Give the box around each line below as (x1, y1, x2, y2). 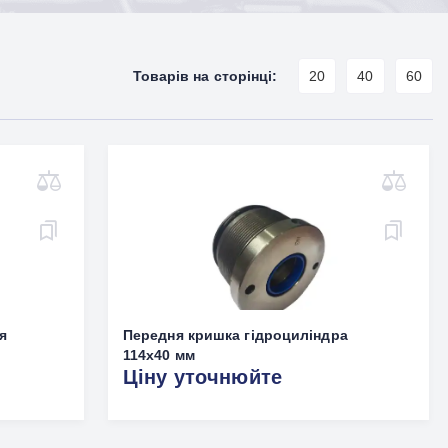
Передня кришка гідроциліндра (122, 327, 348, 343)
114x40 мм (122, 347, 195, 363)
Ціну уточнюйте (122, 366, 283, 388)
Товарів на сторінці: (132, 68, 278, 84)
